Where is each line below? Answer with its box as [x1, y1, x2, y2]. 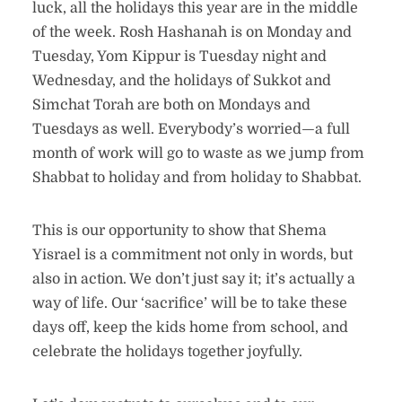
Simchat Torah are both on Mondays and [31, 97, 310, 113]
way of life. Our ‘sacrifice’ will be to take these [31, 295, 347, 311]
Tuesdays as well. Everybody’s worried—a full [31, 121, 350, 137]
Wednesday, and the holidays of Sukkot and [31, 73, 331, 89]
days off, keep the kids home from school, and [31, 319, 348, 336]
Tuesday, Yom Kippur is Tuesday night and [31, 48, 327, 65]
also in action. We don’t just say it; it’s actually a [31, 271, 355, 287]
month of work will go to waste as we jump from [31, 145, 364, 162]
